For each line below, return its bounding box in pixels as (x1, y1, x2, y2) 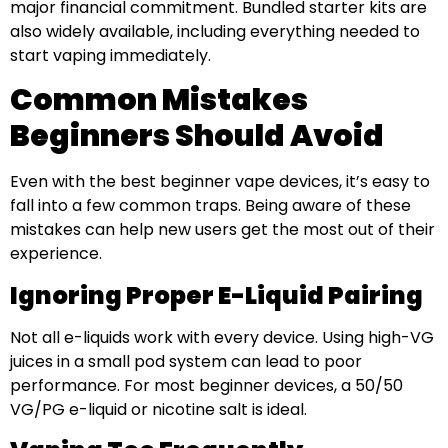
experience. (10, 242, 102, 266)
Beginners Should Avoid (10, 115, 384, 158)
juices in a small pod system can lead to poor (10, 349, 362, 373)
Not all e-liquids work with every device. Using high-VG (10, 325, 434, 349)
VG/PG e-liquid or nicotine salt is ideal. (10, 397, 307, 421)
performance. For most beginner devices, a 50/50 (10, 373, 403, 397)
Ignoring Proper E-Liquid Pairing (10, 278, 423, 312)
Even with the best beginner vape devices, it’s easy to (10, 170, 430, 194)
